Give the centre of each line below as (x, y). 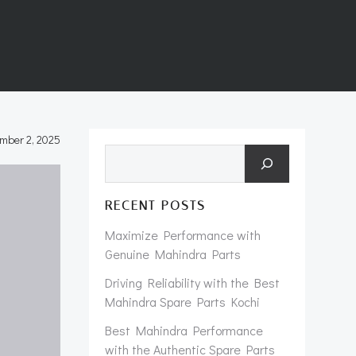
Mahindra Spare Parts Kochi (182, 302)
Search (123, 154)
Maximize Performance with (183, 235)
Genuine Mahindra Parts (173, 254)
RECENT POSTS (155, 205)
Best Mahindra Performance (184, 330)
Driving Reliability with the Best (192, 282)
